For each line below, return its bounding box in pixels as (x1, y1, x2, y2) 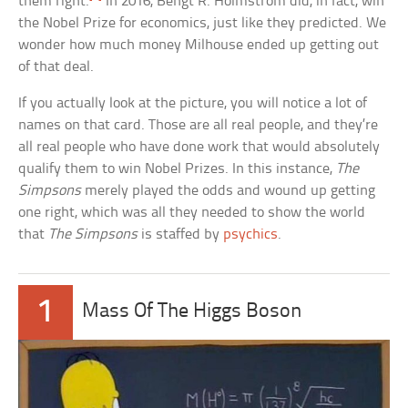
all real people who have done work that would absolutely (18, 138, 381, 155)
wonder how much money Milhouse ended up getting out (18, 36, 380, 53)
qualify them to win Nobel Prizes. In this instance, (18, 160, 337, 177)
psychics (223, 226, 279, 242)
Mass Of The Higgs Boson (82, 301, 303, 322)
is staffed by (138, 226, 224, 242)
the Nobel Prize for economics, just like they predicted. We (18, 15, 387, 31)
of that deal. (18, 58, 95, 75)
